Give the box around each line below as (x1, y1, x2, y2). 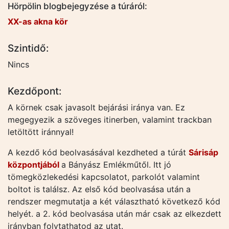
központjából (8, 159, 61, 170)
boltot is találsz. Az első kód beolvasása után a (8, 184, 191, 194)
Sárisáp (189, 147, 218, 157)
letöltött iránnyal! (8, 126, 74, 137)
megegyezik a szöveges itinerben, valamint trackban (8, 114, 212, 125)
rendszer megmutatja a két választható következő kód (8, 196, 220, 207)
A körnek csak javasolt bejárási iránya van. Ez (8, 102, 185, 112)
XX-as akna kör (8, 16, 68, 27)
